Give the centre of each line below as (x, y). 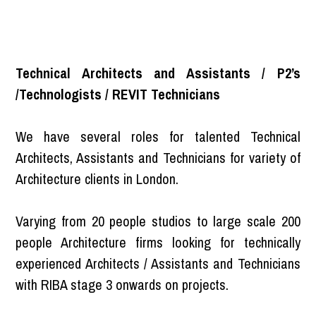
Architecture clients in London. (97, 178)
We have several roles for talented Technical (158, 136)
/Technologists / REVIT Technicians (118, 94)
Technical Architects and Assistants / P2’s (158, 73)
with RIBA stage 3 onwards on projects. (122, 284)
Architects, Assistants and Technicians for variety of (158, 157)
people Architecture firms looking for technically (158, 242)
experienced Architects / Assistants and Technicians (158, 263)
